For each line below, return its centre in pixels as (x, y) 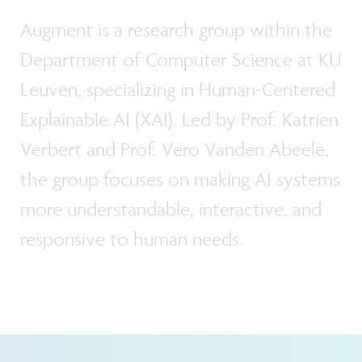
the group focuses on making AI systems (180, 179)
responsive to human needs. (132, 239)
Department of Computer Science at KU (181, 60)
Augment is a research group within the (176, 30)
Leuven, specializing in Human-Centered (178, 90)
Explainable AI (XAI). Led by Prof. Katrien (179, 120)
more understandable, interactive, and (171, 209)
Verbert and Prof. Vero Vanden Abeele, (175, 149)
